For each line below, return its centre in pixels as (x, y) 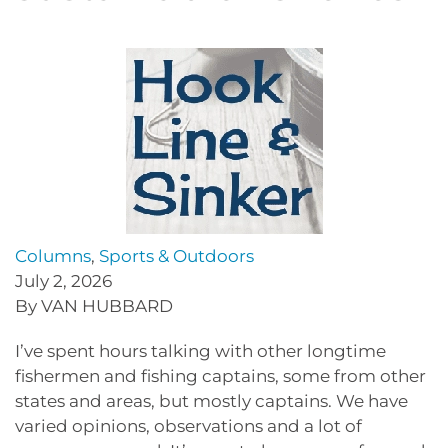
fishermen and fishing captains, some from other (220, 375)
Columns (53, 255)
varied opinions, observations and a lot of (188, 425)
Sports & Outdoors (176, 255)
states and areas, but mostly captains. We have (211, 400)
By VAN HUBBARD (94, 305)
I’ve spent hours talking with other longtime (200, 350)
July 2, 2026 (63, 280)
